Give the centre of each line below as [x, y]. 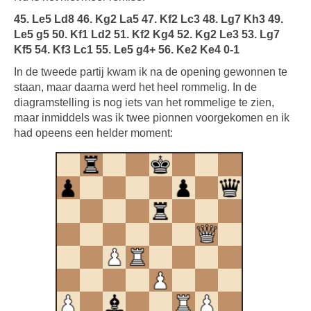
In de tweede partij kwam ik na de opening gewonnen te [151, 72]
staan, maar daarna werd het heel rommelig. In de [135, 87]
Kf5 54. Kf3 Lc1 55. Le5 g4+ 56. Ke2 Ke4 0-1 [127, 49]
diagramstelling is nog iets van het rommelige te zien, [144, 102]
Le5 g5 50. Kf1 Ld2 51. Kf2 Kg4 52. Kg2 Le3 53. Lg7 [147, 34]
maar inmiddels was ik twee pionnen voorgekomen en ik [152, 117]
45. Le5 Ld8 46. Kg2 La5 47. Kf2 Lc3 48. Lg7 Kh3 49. [149, 19]
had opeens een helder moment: [93, 133]
